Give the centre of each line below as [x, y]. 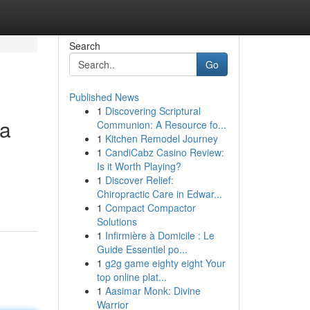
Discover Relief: [139, 180]
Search [84, 46]
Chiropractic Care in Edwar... [159, 194]
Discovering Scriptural [153, 111]
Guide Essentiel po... [142, 249]
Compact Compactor [150, 208]
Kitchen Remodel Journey [161, 138]
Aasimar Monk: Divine [153, 291]
